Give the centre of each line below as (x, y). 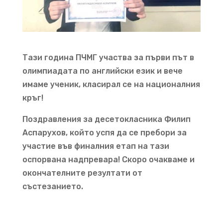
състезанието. (53, 186)
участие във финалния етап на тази (96, 146)
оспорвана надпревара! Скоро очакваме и (108, 159)
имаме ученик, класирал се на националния (111, 84)
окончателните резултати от (82, 173)
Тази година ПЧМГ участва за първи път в (108, 57)
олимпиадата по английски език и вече (102, 71)
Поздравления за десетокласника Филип (106, 119)
